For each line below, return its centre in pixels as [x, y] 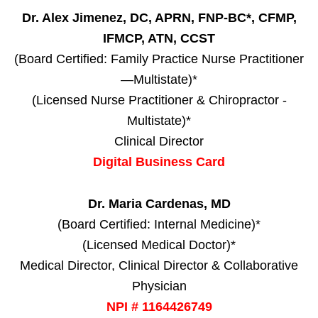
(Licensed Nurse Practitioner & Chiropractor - [159, 100]
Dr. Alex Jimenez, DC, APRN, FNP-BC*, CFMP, [159, 17]
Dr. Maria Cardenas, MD [159, 203]
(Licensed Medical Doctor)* [159, 245]
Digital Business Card [159, 161]
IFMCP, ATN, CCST [159, 38]
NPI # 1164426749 [159, 306]
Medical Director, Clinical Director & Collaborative [159, 265]
